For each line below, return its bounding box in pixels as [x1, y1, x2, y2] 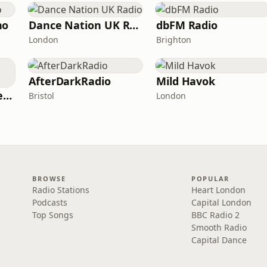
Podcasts [32, 197, 68, 208]
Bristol [29, 90, 54, 101]
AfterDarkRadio [29, 74, 111, 88]
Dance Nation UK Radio [129, 18, 139, 32]
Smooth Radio [191, 222, 247, 233]
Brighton [156, 34, 191, 45]
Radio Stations [32, 184, 90, 195]
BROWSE [32, 174, 66, 183]
